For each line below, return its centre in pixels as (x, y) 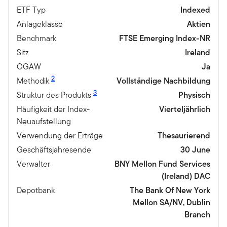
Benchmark (36, 39)
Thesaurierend (184, 136)
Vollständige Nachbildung (163, 81)
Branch (197, 215)
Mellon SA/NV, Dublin (172, 203)
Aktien (199, 24)
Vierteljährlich (185, 109)
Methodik (33, 81)
